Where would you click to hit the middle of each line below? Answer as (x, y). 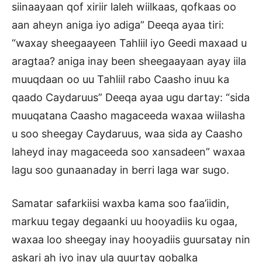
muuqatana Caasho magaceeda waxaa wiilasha (128, 116)
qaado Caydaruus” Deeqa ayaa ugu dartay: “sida (131, 98)
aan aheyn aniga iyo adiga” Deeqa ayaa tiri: (118, 25)
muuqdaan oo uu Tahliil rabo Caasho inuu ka (120, 80)
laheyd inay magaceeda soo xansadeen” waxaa (128, 152)
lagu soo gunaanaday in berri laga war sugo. (120, 170)
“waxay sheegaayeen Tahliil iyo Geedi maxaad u (129, 43)
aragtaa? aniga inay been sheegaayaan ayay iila (129, 61)
